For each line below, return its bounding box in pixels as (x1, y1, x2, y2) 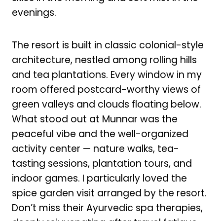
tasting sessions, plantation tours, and (11, 156, 192, 170)
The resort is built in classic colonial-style (11, 38, 204, 52)
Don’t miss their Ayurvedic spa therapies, (11, 201, 203, 215)
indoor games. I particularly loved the (11, 171, 187, 185)
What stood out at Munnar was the (11, 112, 178, 126)
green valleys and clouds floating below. (11, 97, 201, 111)
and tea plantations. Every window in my (11, 68, 202, 81)
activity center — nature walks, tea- (11, 142, 179, 155)
